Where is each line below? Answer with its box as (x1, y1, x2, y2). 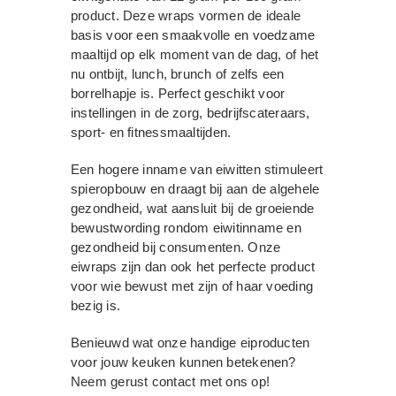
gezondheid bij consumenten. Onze (71, 239, 281, 255)
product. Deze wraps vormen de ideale (71, 7, 301, 23)
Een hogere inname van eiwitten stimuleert (71, 161, 324, 177)
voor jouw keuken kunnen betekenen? (71, 354, 296, 369)
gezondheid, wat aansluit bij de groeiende (71, 200, 315, 216)
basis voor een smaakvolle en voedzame (71, 27, 316, 42)
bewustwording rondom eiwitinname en (71, 219, 301, 235)
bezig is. (71, 297, 121, 313)
